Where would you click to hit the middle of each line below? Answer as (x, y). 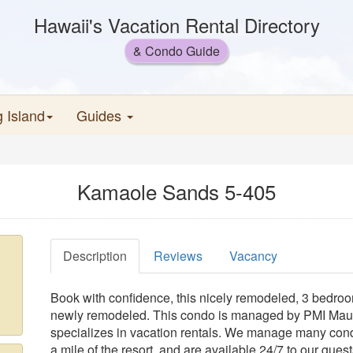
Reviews (178, 256)
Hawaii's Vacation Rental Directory (176, 25)
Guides (101, 115)
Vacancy (253, 256)
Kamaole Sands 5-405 (176, 191)
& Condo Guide (176, 51)
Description (95, 256)
